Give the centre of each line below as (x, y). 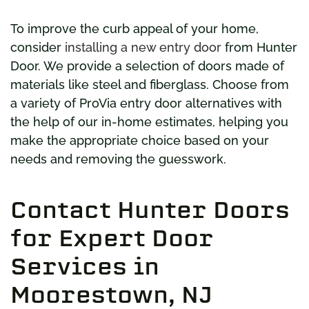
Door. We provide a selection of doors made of (147, 66)
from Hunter (259, 47)
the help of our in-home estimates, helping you (149, 121)
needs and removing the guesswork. (118, 159)
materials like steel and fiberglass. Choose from (150, 84)
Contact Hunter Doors (150, 209)
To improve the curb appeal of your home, (134, 28)
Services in (85, 266)
